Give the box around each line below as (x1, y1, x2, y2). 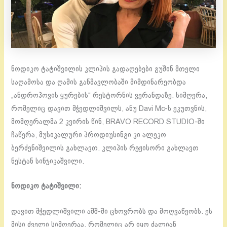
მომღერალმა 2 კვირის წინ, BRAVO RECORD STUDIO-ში (11, 119, 205, 126)
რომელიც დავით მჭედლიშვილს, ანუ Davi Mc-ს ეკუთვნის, (11, 105, 207, 113)
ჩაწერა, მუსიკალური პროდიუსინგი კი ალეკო (11, 132, 167, 139)
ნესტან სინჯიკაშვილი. (11, 158, 85, 166)
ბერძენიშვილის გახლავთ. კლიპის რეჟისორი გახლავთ (11, 145, 199, 153)
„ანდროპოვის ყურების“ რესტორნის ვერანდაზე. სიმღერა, (11, 92, 208, 100)
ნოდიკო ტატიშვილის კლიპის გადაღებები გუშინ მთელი (11, 66, 200, 73)
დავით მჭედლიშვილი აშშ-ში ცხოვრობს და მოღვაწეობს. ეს (11, 208, 213, 215)
